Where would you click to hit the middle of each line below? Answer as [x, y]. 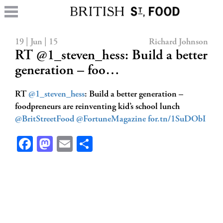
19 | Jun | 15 [36, 42]
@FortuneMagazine [111, 119]
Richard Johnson [178, 42]
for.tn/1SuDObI [177, 119]
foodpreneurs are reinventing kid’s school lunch [97, 107]
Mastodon [85, 144]
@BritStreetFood [45, 119]
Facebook [62, 144]
